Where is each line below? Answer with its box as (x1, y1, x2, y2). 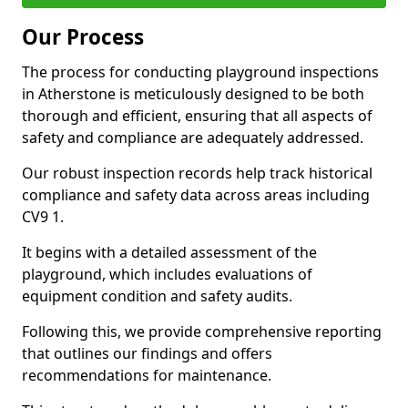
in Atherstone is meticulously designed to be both (22, 84, 364, 104)
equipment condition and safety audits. (22, 286, 292, 306)
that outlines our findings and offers (22, 343, 272, 363)
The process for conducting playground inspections (22, 62, 379, 82)
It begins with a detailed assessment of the (22, 242, 317, 262)
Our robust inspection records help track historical (22, 163, 372, 183)
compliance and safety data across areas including (22, 185, 370, 205)
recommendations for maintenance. (22, 365, 271, 385)
